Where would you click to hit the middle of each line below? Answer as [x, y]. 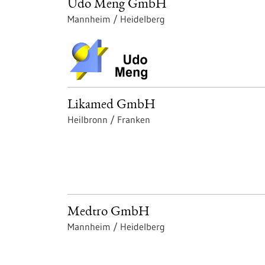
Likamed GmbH [112, 105]
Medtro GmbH [109, 212]
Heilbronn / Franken [109, 119]
